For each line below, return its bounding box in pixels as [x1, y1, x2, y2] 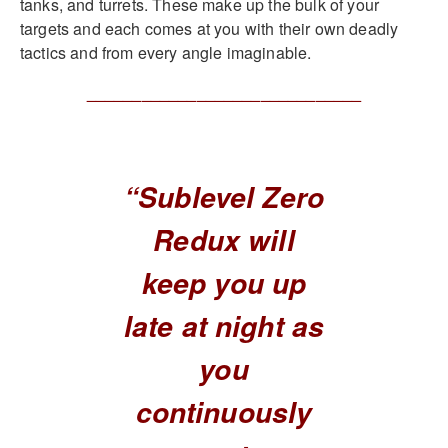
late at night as [123, 305, 325, 346]
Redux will [153, 219, 295, 260]
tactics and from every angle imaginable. [20, 40, 312, 64]
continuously [135, 391, 313, 432]
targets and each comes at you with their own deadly [20, 16, 399, 40]
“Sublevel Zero [123, 176, 325, 217]
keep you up [141, 262, 307, 303]
